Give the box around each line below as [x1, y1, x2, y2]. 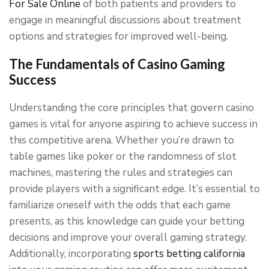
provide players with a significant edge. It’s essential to [9, 182, 260, 196]
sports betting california [133, 247, 245, 261]
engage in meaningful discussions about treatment [9, 13, 241, 27]
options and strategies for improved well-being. [9, 29, 228, 43]
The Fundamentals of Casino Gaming [9, 56, 225, 72]
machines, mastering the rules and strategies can [9, 166, 232, 180]
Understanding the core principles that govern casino [9, 101, 254, 115]
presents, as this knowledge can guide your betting [9, 214, 244, 228]
